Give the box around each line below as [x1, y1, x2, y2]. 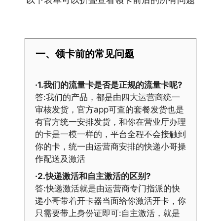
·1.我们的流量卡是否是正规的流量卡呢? [35, 80, 183, 90]
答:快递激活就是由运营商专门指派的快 [35, 184, 180, 194]
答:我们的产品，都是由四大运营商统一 [35, 92, 180, 103]
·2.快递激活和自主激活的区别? [35, 171, 151, 182]
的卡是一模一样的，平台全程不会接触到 [35, 129, 186, 140]
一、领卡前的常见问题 [36, 48, 134, 60]
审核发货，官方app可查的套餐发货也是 [35, 105, 184, 115]
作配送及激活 [35, 154, 85, 164]
